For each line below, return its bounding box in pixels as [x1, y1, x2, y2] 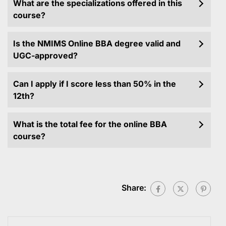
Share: [122, 183, 146, 193]
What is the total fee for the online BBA [13, 119, 167, 129]
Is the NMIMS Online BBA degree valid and [13, 38, 181, 48]
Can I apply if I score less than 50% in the [13, 78, 176, 89]
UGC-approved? [13, 50, 78, 61]
